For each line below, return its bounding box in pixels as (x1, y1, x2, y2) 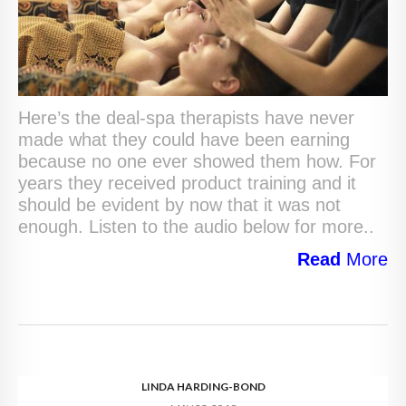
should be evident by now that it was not (18, 195, 341, 216)
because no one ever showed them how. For (18, 151, 376, 172)
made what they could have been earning (18, 130, 350, 150)
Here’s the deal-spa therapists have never (18, 108, 354, 129)
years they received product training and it (18, 173, 356, 194)
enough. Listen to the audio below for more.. (18, 217, 374, 237)
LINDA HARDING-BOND (140, 380, 266, 394)
